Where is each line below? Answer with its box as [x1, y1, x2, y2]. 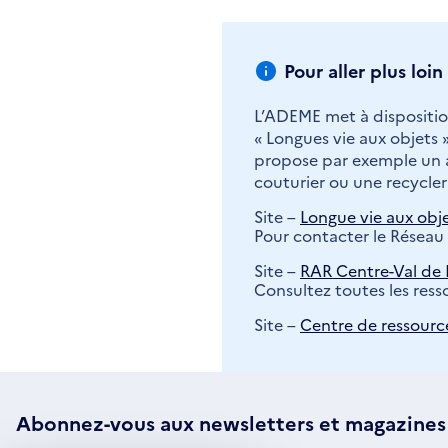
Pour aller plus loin [284, 58, 443, 83]
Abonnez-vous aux [16, 408, 199, 436]
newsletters [199, 408, 314, 436]
